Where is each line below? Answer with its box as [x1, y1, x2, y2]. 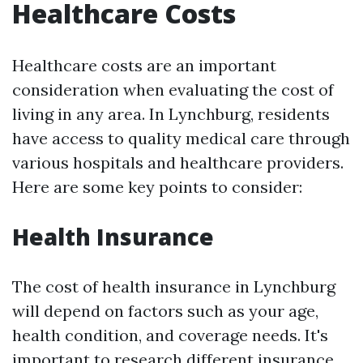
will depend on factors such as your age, [12, 301, 318, 321]
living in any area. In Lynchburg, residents [12, 104, 330, 124]
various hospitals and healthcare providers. [12, 152, 344, 173]
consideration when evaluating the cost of [12, 79, 334, 100]
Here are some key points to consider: [12, 177, 302, 197]
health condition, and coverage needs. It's [12, 325, 328, 345]
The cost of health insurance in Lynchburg [12, 276, 335, 297]
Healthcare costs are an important [12, 55, 276, 75]
